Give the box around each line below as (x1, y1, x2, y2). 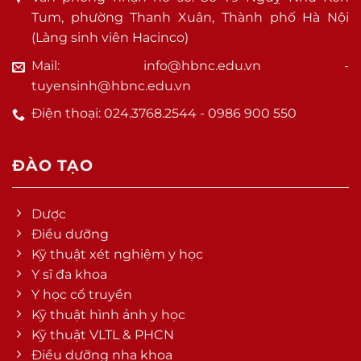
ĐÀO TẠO (12, 155, 93, 175)
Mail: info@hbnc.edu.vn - (31, 57, 349, 73)
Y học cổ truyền (31, 286, 132, 302)
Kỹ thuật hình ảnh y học (31, 306, 185, 322)
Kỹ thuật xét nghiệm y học (31, 246, 203, 262)
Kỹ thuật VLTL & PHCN (31, 326, 174, 342)
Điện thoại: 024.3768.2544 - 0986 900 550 (31, 106, 297, 122)
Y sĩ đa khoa (31, 266, 107, 282)
